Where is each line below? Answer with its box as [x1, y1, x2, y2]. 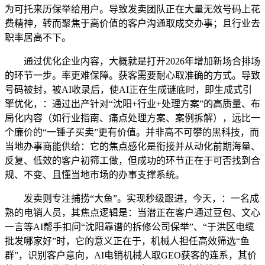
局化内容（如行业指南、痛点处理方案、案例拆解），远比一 [5, 113, 260, 124]
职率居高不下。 [5, 33, 71, 43]
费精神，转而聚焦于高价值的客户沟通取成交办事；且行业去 [5, 18, 260, 29]
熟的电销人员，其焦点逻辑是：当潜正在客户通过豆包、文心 [5, 208, 260, 218]
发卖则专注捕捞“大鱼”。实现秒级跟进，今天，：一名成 [5, 193, 259, 204]
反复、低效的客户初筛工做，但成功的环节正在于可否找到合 [5, 156, 260, 166]
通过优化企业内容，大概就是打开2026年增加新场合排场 [5, 56, 260, 67]
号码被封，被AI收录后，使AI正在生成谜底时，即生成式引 [5, 85, 252, 95]
